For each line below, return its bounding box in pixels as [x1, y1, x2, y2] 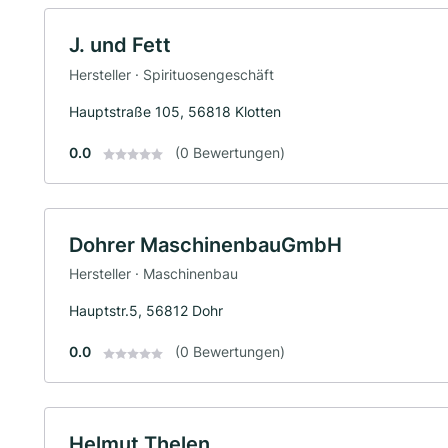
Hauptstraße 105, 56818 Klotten [69, 102, 281, 120]
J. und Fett [69, 33, 171, 58]
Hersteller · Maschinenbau [69, 265, 238, 283]
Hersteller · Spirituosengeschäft [69, 65, 274, 83]
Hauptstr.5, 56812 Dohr [69, 302, 223, 320]
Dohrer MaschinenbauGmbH [69, 232, 342, 257]
